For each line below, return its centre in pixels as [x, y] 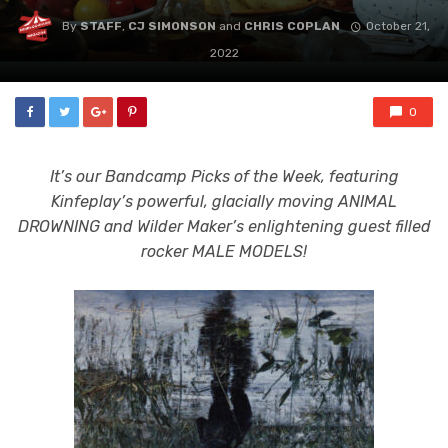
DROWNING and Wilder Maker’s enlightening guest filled [224, 226]
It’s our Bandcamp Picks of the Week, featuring [224, 176]
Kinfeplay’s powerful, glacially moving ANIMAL [224, 201]
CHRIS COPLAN [292, 26]
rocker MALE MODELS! [224, 251]
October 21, [397, 26]
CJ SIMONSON [172, 26]
